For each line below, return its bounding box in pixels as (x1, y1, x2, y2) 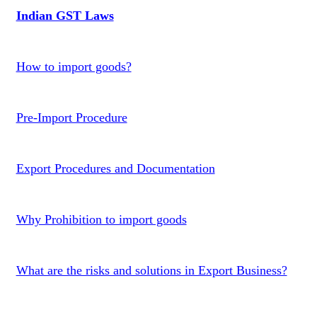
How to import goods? (16, 59, 132, 74)
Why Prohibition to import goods (16, 212, 187, 226)
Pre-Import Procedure (16, 110, 127, 125)
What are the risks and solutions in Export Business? (16, 263, 287, 277)
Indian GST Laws (16, 8, 114, 23)
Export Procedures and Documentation (16, 161, 215, 175)
